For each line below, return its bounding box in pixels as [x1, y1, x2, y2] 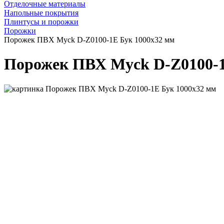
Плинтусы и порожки [4, 17, 78, 26]
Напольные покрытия [4, 8, 78, 17]
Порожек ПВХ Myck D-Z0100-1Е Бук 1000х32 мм [4, 35, 174, 44]
